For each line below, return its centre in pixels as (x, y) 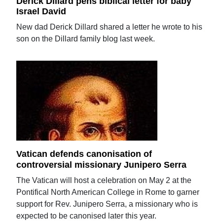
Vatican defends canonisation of (84, 154)
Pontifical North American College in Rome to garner (108, 192)
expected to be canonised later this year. (87, 216)
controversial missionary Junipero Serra (102, 165)
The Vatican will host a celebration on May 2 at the (104, 180)
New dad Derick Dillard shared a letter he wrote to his (110, 27)
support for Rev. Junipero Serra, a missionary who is (107, 204)
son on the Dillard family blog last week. (86, 39)
